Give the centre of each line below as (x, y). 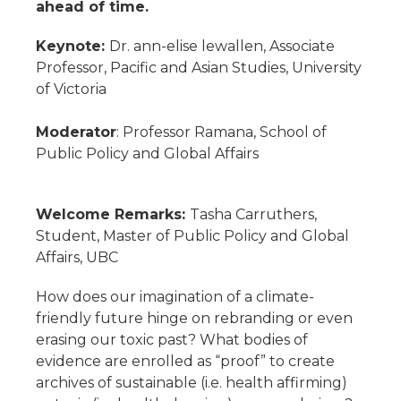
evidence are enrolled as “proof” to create (185, 361)
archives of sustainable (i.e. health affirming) (192, 383)
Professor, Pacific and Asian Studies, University (199, 68)
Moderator (76, 132)
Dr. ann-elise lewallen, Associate (222, 46)
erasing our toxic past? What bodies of (172, 340)
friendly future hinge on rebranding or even (194, 318)
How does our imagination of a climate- (175, 297)
